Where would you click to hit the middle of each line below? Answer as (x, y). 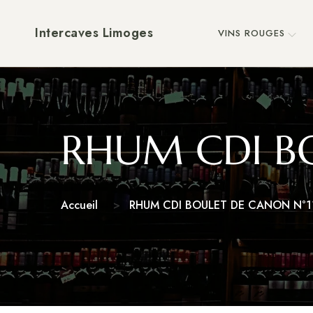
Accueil (79, 205)
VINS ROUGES (251, 33)
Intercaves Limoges (94, 33)
